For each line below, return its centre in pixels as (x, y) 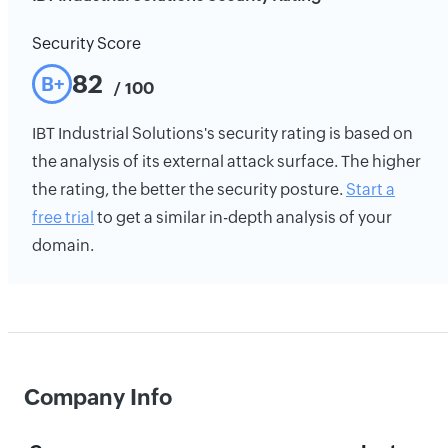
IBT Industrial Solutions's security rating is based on (222, 133)
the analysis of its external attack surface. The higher (226, 161)
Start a (370, 189)
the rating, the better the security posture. (189, 189)
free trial (63, 217)
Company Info (98, 397)
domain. (63, 245)
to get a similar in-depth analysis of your (243, 217)
